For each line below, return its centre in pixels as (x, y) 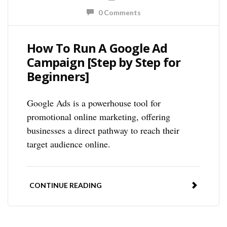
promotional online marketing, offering (99, 116)
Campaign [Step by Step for (104, 62)
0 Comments (117, 12)
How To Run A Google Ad (97, 48)
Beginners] (58, 76)
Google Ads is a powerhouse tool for (94, 103)
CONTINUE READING (66, 185)
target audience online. (69, 144)
